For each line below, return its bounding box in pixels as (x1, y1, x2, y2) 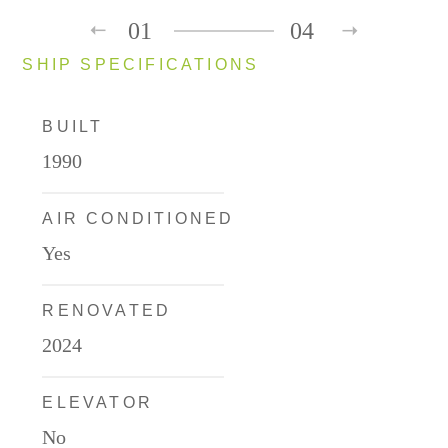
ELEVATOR (42, 393, 154, 411)
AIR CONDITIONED (42, 209, 235, 227)
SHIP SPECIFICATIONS (22, 55, 260, 73)
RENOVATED (42, 301, 172, 319)
